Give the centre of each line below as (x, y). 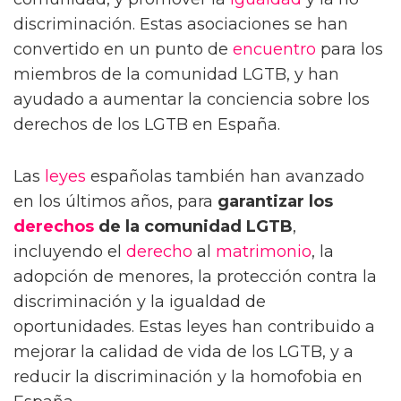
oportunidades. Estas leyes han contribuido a (194, 326)
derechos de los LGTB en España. (147, 124)
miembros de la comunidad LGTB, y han (176, 74)
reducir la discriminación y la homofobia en (188, 376)
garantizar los (275, 201)
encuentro (274, 49)
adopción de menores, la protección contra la (195, 276)
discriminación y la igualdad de (140, 301)
